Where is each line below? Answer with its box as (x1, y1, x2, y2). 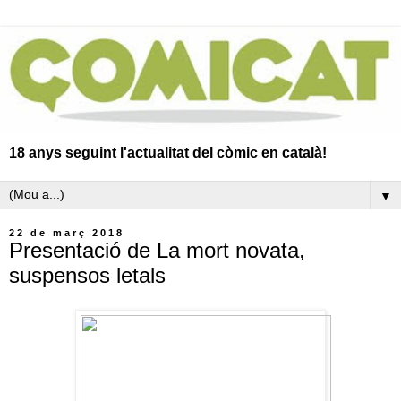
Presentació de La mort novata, (9, 237, 305, 262)
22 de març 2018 (9, 226, 124, 238)
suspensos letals (9, 262, 166, 287)
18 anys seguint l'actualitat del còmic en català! (9, 144, 327, 160)
